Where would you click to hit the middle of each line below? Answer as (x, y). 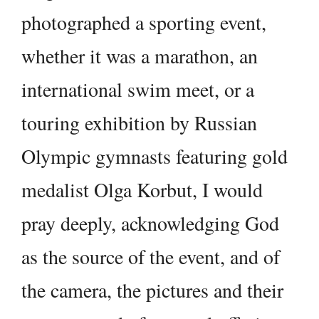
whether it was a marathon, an (140, 56)
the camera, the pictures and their (152, 290)
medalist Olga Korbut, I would (142, 190)
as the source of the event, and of (151, 257)
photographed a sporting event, (144, 22)
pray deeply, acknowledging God (150, 223)
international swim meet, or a (138, 89)
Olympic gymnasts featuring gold (155, 156)
